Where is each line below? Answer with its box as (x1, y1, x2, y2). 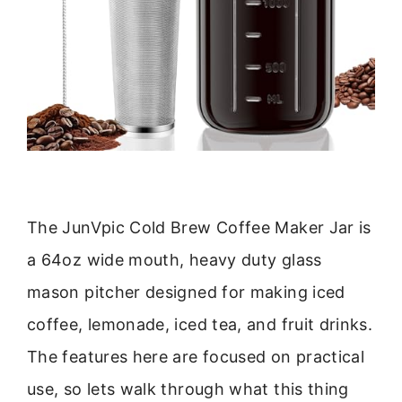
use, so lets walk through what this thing (27, 380, 349, 399)
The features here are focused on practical (27, 347, 365, 367)
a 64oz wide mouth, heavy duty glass (27, 250, 322, 270)
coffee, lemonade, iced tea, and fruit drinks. (27, 315, 373, 335)
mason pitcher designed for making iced (27, 283, 345, 302)
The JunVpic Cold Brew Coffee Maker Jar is (27, 218, 371, 238)
